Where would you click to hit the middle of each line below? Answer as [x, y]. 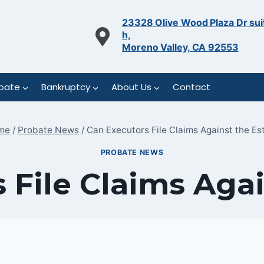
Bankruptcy [65, 87]
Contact [191, 87]
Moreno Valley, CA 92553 [180, 47]
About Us [131, 87]
